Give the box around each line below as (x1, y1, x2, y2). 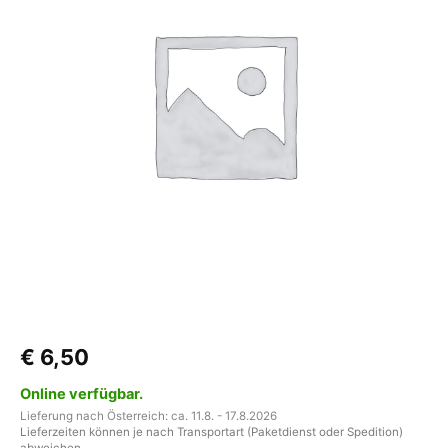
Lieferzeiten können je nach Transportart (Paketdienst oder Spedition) (20, 425, 403, 440)
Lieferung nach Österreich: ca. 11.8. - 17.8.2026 (20, 409, 277, 424)
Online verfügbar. (20, 385, 143, 404)
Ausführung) (19, 19, 101, 37)
